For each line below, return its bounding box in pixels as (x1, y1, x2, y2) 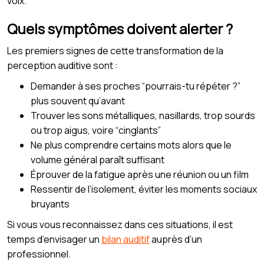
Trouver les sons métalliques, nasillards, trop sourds (31, 108, 255, 122)
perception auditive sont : (7, 58, 118, 72)
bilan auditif (101, 232, 150, 246)
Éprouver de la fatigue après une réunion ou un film (31, 167, 249, 181)
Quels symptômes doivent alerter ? (7, 18, 233, 38)
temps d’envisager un (7, 232, 101, 246)
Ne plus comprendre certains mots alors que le (31, 138, 232, 151)
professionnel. (7, 247, 71, 260)
